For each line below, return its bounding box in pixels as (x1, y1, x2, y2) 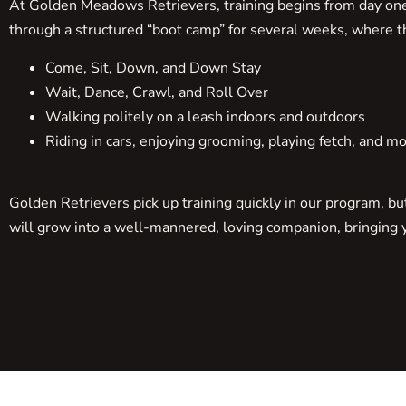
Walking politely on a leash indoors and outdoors (45, 106, 365, 127)
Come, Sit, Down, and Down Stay (45, 57, 261, 78)
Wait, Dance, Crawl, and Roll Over (45, 82, 268, 102)
